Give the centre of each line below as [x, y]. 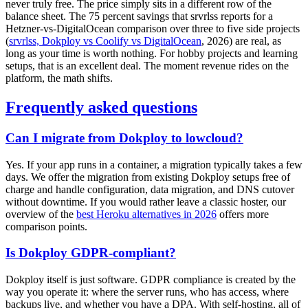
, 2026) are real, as [241, 41]
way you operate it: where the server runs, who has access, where [147, 292]
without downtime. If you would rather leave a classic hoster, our [146, 201]
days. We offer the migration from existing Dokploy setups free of [148, 177]
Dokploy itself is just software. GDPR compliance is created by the [151, 280]
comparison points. [46, 226]
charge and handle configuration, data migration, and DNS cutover [150, 189]
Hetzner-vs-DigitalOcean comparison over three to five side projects [153, 29]
